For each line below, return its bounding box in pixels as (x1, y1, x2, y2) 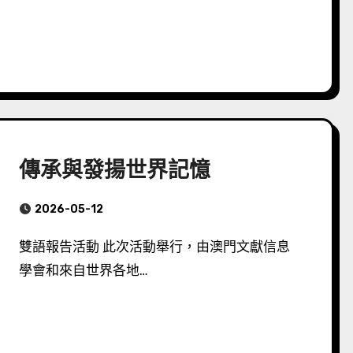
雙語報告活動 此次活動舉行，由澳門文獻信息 (19, 239, 33, 255)
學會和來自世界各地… (19, 262, 149, 278)
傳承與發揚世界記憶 (19, 156, 211, 183)
